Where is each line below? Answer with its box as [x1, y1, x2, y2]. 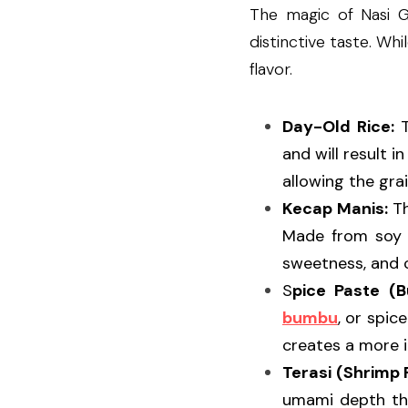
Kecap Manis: [282, 198, 388, 220]
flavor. [250, 58, 292, 81]
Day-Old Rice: [282, 116, 394, 138]
